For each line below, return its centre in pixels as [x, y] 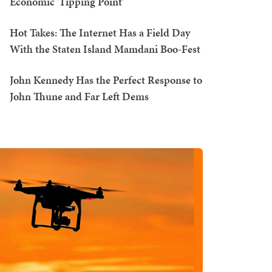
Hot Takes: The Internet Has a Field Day [100, 32]
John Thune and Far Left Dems [79, 96]
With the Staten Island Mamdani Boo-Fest [105, 49]
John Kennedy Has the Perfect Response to [106, 80]
